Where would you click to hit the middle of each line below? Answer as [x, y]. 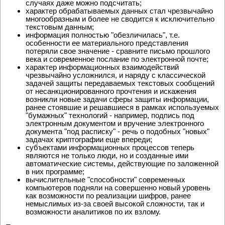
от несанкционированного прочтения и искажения [111, 91]
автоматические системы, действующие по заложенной [122, 164]
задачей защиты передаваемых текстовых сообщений [120, 83]
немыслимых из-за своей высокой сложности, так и [115, 204]
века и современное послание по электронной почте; [117, 59]
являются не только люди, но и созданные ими [107, 156]
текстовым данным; [60, 27]
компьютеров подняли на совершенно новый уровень [118, 188]
